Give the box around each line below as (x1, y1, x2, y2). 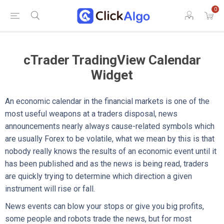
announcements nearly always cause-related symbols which (5, 121, 214, 131)
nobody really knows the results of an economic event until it (5, 146, 216, 156)
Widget (91, 67, 133, 82)
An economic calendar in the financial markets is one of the (5, 96, 209, 106)
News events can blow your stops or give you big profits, (5, 201, 204, 211)
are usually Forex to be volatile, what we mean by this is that (5, 134, 214, 143)
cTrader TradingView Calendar (23, 52, 201, 67)
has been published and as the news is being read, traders (5, 159, 208, 168)
